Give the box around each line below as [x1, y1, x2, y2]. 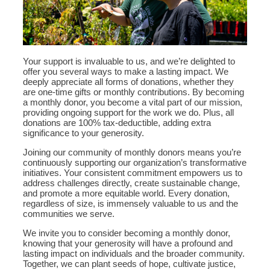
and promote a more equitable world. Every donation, [23, 188, 230, 198]
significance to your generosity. [23, 128, 144, 138]
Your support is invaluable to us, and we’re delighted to [23, 56, 235, 66]
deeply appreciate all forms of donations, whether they [23, 77, 234, 87]
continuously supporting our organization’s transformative [23, 157, 246, 168]
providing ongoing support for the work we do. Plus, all [23, 107, 234, 118]
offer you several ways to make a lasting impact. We [23, 66, 228, 77]
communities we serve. [23, 209, 115, 219]
